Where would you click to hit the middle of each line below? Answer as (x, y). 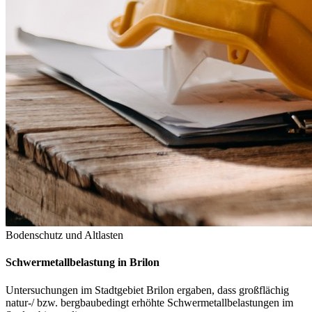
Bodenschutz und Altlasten (64, 235)
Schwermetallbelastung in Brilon (83, 263)
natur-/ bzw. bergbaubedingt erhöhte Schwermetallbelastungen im (149, 302)
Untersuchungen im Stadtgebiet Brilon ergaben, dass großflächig (147, 290)
